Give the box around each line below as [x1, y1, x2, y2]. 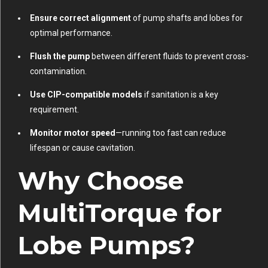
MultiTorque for [18, 197, 222, 229]
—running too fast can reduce [115, 128, 226, 138]
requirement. [30, 105, 79, 115]
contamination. [30, 66, 87, 77]
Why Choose [18, 165, 184, 197]
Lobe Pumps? [18, 230, 195, 261]
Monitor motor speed [30, 128, 115, 138]
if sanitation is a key [142, 90, 218, 100]
